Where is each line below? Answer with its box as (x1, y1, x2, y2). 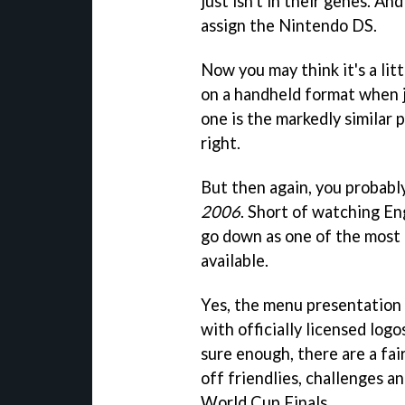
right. (201, 132, 240, 153)
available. (201, 250, 268, 270)
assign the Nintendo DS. (201, 14, 377, 35)
